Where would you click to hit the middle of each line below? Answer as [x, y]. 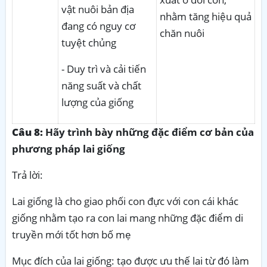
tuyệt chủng [89, 42]
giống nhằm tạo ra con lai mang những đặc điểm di [128, 218]
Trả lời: [27, 175]
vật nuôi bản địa [98, 9]
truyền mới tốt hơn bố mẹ [72, 234]
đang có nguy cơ [98, 26]
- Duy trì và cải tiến [104, 69]
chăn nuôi [182, 33]
